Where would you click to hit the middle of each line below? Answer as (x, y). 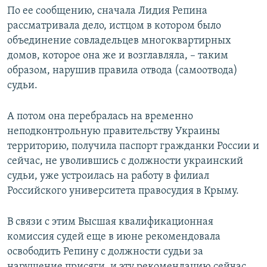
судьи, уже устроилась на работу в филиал (108, 176)
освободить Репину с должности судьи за (105, 252)
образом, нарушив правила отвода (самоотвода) (122, 71)
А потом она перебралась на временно (100, 117)
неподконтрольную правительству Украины (114, 132)
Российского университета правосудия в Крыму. (123, 191)
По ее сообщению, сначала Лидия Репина (107, 11)
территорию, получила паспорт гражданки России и (133, 147)
